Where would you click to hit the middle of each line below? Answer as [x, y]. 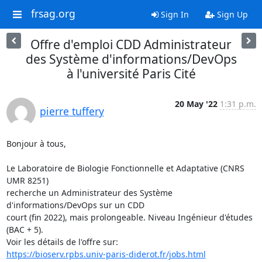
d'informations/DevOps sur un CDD [76, 205]
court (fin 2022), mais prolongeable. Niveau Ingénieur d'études [129, 217]
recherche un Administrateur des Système [89, 193]
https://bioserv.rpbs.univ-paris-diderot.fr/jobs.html [106, 254]
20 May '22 [196, 104]
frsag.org [53, 14]
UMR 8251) [28, 180]
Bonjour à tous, [36, 144]
